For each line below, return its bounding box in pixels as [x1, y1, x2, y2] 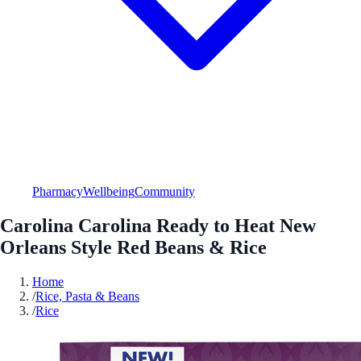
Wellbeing [83, 184, 135, 198]
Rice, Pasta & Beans [35, 288, 139, 303]
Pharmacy [32, 184, 83, 198]
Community [135, 184, 195, 198]
